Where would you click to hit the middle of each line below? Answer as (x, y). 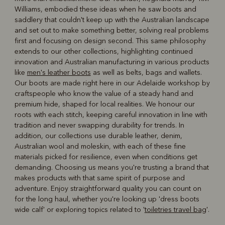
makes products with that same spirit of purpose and (99, 178)
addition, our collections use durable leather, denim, (98, 136)
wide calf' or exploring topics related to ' (79, 210)
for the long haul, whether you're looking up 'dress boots (107, 199)
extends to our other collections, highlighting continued (103, 52)
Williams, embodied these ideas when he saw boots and (105, 10)
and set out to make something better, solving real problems (111, 31)
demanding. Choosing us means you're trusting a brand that (111, 168)
